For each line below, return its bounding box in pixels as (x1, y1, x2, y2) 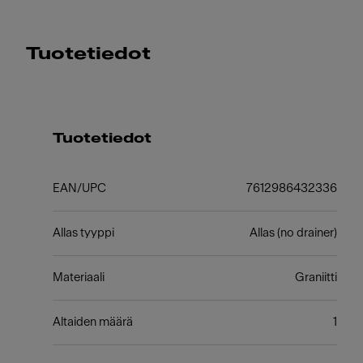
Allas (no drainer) (250, 227, 337, 239)
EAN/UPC (52, 182, 106, 194)
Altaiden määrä (52, 316, 133, 328)
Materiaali (52, 271, 105, 284)
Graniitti (295, 271, 337, 284)
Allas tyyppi (52, 227, 114, 239)
